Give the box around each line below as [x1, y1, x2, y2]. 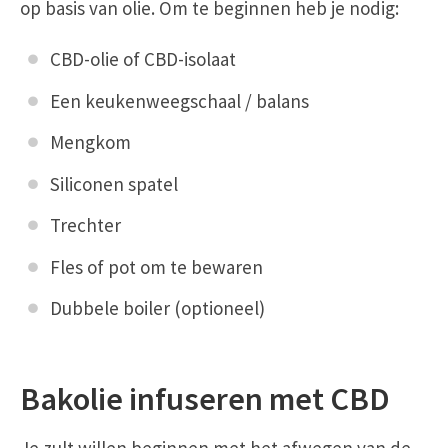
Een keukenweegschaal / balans [50, 88, 309, 113]
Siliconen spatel [50, 171, 178, 196]
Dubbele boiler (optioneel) [50, 296, 265, 321]
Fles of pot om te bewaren [50, 254, 263, 279]
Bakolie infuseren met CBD [20, 377, 390, 419]
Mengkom [50, 130, 131, 155]
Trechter [50, 213, 121, 238]
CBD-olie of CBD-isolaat [50, 47, 236, 72]
